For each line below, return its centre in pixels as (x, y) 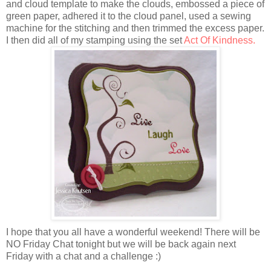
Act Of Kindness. (220, 40)
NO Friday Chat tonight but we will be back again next (121, 244)
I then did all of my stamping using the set (95, 40)
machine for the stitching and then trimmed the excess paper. (135, 28)
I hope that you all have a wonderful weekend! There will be (133, 232)
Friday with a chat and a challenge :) (83, 256)
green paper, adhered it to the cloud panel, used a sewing (129, 16)
